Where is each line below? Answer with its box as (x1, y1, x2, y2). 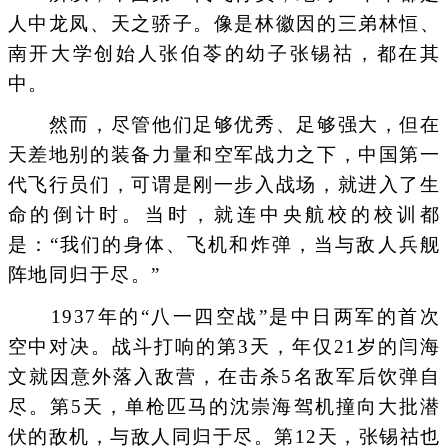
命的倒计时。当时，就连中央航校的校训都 (7, 204, 441, 226)
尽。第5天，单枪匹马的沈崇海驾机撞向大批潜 (7, 395, 441, 417)
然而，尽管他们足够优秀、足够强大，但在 (7, 114, 441, 136)
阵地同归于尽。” (7, 264, 161, 286)
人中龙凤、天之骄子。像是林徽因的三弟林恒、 (7, 13, 441, 35)
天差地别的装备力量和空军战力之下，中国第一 (7, 144, 441, 166)
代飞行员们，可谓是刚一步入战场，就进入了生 (7, 174, 441, 196)
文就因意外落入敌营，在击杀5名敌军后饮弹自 (7, 365, 441, 387)
